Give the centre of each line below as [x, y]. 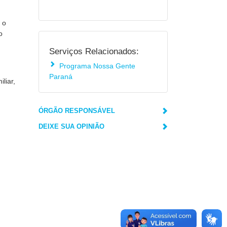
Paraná [61, 77]
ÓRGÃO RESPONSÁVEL [77, 111]
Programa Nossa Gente [97, 66]
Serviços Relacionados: [94, 51]
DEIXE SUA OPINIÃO [71, 126]
